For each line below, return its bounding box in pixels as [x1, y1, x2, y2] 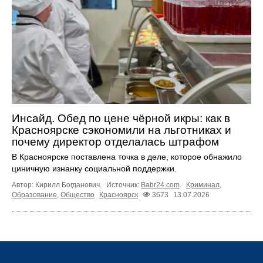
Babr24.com [141, 180, 180, 189]
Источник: [106, 180, 141, 189]
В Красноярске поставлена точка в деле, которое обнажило [12, 151, 242, 161]
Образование [12, 190, 57, 199]
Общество [60, 190, 95, 199]
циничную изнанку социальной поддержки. [12, 163, 177, 173]
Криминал [186, 180, 220, 189]
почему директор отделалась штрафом [12, 135, 219, 148]
